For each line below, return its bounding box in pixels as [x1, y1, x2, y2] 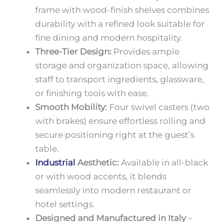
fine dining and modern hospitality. [35, 33, 182, 43]
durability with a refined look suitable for [35, 19, 205, 29]
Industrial [35, 158, 75, 168]
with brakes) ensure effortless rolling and [35, 116, 206, 126]
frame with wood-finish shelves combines [35, 5, 209, 15]
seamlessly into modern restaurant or [35, 185, 191, 196]
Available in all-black [119, 158, 208, 168]
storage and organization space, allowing [35, 60, 209, 71]
